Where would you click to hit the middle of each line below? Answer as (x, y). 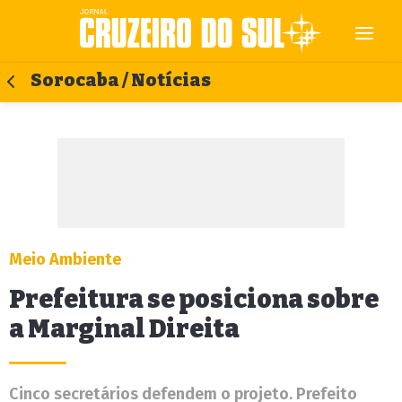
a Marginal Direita (124, 329)
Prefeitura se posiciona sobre (194, 299)
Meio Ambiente (65, 259)
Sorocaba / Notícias (121, 80)
